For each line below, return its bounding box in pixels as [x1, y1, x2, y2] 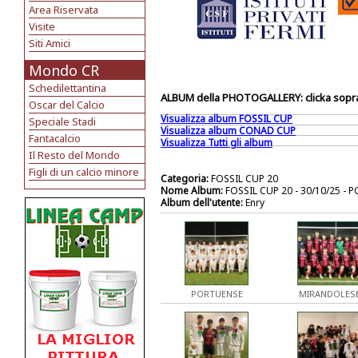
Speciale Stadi [29, 114, 96, 129]
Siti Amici [29, 36, 70, 50]
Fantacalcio [29, 131, 81, 145]
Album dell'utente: [161, 196, 243, 209]
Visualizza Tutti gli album [161, 136, 272, 149]
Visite [29, 19, 55, 34]
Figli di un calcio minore [29, 165, 139, 179]
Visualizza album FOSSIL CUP [161, 112, 292, 125]
